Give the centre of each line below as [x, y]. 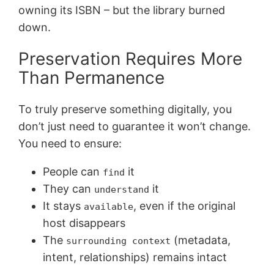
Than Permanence [92, 78]
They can [69, 189]
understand [122, 190]
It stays [64, 206]
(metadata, [201, 240]
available [109, 207]
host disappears [84, 223]
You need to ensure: [70, 144]
